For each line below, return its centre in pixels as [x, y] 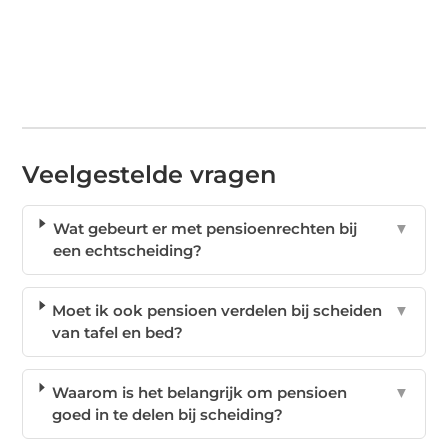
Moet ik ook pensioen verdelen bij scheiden [217, 311]
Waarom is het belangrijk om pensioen [199, 393]
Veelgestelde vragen [149, 175]
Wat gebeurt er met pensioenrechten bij [204, 229]
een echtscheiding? [127, 251]
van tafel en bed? [118, 333]
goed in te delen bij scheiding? [167, 415]
